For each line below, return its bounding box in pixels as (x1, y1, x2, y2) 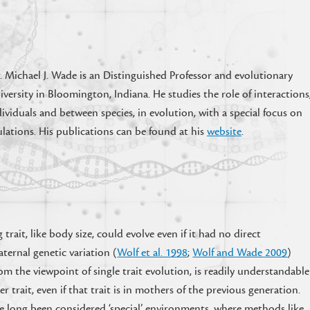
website (206, 125, 241, 138)
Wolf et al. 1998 (117, 246, 188, 259)
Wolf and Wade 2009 (192, 246, 288, 259)
